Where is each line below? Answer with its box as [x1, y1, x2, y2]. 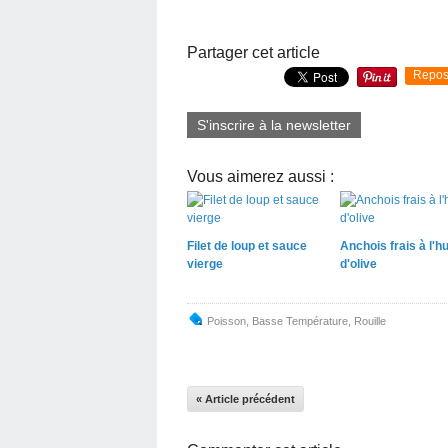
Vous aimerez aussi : [187, 167, 334, 185]
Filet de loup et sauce [187, 238, 307, 253]
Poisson [207, 314, 246, 327]
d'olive [339, 256, 377, 271]
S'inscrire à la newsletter [197, 116, 351, 133]
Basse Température [252, 314, 348, 327]
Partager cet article [187, 43, 320, 61]
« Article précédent [196, 392, 295, 405]
